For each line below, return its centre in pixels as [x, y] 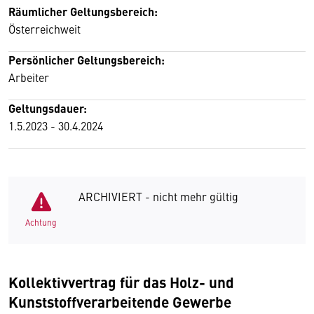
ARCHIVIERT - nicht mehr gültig [158, 196]
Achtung [41, 222]
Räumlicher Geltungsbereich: [83, 12]
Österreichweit [45, 29]
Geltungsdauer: [48, 108]
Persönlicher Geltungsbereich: [87, 60]
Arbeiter [29, 77]
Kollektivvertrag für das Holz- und [121, 282]
